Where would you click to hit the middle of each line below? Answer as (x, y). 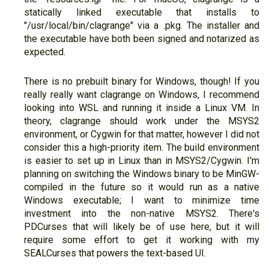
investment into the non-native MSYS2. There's (142, 213)
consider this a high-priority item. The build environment (142, 147)
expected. (45, 52)
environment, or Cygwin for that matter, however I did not (142, 134)
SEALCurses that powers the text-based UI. (115, 253)
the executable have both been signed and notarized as (142, 38)
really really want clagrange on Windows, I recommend (142, 94)
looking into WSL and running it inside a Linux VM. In (142, 107)
